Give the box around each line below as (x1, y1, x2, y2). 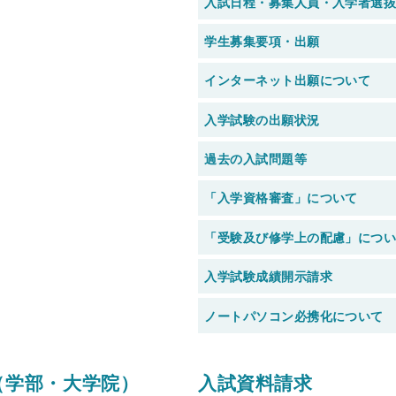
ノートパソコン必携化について (204, 306, 384, 324)
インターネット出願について (204, 71, 371, 89)
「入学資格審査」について (204, 188, 358, 207)
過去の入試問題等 (204, 149, 308, 168)
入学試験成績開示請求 (204, 267, 332, 286)
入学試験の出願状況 (204, 110, 320, 128)
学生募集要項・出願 (204, 31, 320, 49)
